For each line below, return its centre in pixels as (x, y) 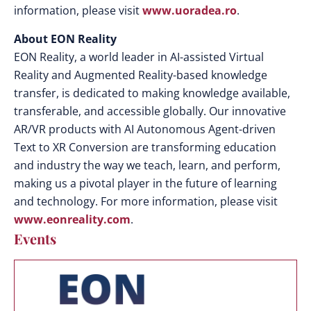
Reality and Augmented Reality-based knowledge (141, 75)
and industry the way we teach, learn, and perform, (147, 165)
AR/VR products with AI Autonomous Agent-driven (145, 129)
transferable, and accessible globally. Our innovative (150, 111)
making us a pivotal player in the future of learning (145, 183)
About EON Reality (65, 39)
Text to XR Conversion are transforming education (145, 147)
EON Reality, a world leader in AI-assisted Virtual (139, 57)
